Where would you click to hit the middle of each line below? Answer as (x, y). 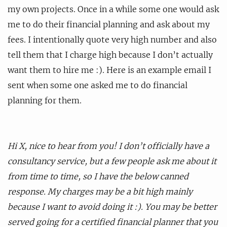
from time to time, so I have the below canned (98, 176)
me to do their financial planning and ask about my (109, 24)
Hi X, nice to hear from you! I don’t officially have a (108, 146)
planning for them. (45, 100)
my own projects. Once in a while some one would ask (113, 9)
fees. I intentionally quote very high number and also (112, 39)
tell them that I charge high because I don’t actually (110, 54)
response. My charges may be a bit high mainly (100, 191)
